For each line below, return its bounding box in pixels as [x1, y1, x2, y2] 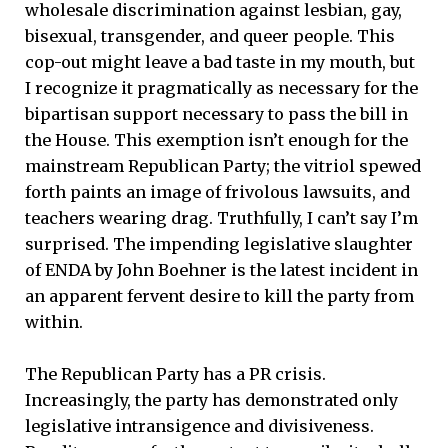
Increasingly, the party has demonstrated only [25, 390, 398, 411]
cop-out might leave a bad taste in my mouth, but [25, 51, 415, 72]
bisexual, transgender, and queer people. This [25, 25, 395, 46]
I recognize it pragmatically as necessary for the [25, 77, 418, 98]
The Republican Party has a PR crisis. [25, 364, 326, 385]
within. [25, 311, 83, 332]
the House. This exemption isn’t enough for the [25, 129, 408, 150]
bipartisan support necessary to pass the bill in [25, 103, 408, 124]
